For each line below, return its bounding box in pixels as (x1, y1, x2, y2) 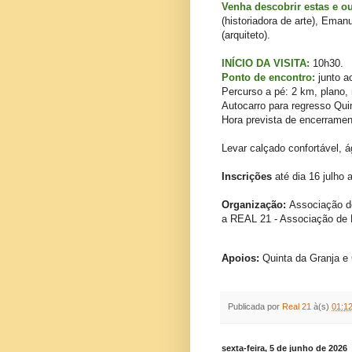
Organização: (222, 199, 289, 211)
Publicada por (228, 301, 282, 311)
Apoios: (222, 251, 262, 264)
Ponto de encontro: (222, 71, 315, 84)
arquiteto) (225, 29, 267, 42)
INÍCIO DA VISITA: (222, 57, 310, 70)
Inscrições (222, 170, 272, 183)
